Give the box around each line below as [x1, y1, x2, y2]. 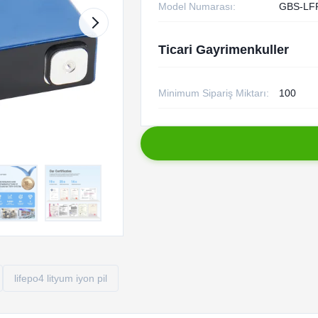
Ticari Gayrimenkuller [158, 43, 289, 57]
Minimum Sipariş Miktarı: [158, 87, 269, 99]
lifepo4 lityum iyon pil [14, 273, 107, 284]
